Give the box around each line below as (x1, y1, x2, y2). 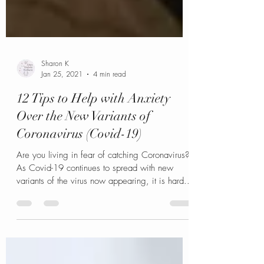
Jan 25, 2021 (41, 98, 82, 108)
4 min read (93, 98, 126, 108)
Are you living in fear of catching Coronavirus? (16, 179, 189, 190)
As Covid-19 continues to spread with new (16, 192, 173, 203)
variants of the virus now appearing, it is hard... (16, 204, 193, 216)
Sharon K (41, 88, 69, 98)
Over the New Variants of (16, 137, 150, 153)
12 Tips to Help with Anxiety (16, 120, 170, 136)
